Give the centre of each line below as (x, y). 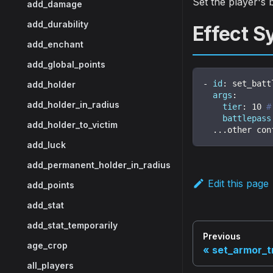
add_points (51, 185)
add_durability (58, 24)
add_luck (46, 145)
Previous (222, 236)
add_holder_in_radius (73, 105)
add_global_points (66, 64)
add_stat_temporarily (72, 225)
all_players (50, 265)
